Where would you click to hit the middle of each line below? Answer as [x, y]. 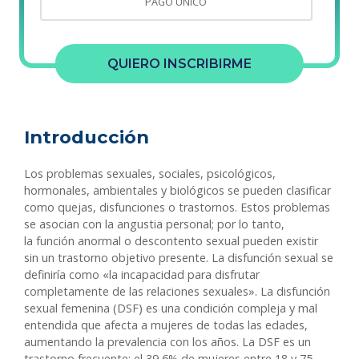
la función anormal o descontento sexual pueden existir [171, 241]
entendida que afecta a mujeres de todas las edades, [166, 325]
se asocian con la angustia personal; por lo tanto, [154, 224]
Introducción [87, 137]
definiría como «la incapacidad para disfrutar [142, 275]
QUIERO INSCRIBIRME [179, 63]
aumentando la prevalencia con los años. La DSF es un [167, 342]
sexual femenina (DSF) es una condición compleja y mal [171, 309]
